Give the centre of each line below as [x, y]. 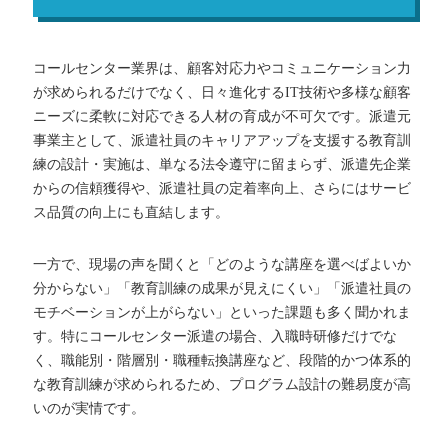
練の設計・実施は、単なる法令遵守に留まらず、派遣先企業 [222, 164]
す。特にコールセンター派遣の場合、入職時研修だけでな [215, 336]
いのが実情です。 [89, 408]
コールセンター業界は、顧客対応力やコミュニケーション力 [222, 68]
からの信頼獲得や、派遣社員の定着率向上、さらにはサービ [222, 188]
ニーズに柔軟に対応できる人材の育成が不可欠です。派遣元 [222, 116]
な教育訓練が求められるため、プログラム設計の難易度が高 [222, 384]
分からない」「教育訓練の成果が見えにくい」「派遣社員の [222, 288]
